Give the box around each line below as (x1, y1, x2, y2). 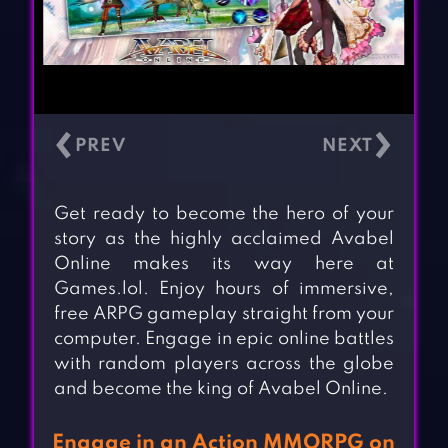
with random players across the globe (53, 355, 395, 374)
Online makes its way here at (53, 255, 395, 274)
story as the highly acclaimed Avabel (53, 230, 395, 249)
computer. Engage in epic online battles (53, 330, 395, 349)
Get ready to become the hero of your (53, 205, 395, 224)
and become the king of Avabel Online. (53, 380, 388, 399)
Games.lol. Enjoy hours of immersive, (53, 280, 395, 299)
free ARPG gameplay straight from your (53, 305, 395, 324)
